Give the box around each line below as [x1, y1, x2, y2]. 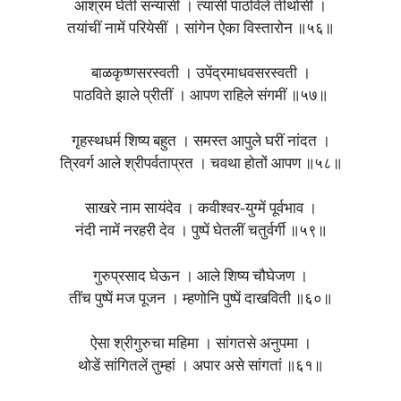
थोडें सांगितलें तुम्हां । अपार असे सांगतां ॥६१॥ [78, 359, 323, 375]
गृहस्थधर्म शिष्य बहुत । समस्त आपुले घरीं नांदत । [71, 133, 330, 149]
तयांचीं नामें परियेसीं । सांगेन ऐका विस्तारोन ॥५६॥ [67, 21, 334, 37]
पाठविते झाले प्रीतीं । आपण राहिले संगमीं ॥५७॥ [73, 89, 328, 105]
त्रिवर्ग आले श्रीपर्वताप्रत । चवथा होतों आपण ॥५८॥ [59, 156, 342, 172]
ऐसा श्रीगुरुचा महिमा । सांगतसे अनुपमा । [90, 337, 311, 353]
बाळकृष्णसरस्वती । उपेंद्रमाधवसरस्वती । [90, 66, 311, 82]
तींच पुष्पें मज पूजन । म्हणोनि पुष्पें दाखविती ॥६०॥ [69, 291, 332, 307]
